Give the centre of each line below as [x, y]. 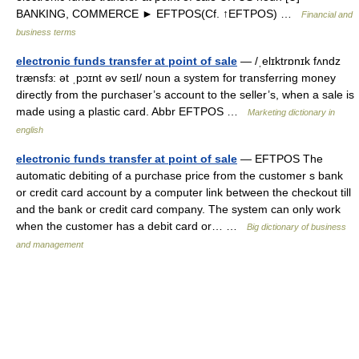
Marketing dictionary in [291, 112]
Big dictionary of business [296, 227]
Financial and [327, 14]
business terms [46, 32]
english [30, 130]
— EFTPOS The [280, 159]
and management [50, 244]
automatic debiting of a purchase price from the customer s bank [179, 175]
